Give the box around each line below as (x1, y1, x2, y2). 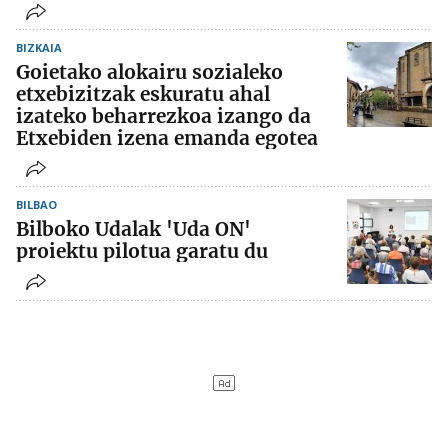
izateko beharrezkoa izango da (16, 104, 311, 129)
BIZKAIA (16, 40, 62, 56)
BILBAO (16, 197, 57, 213)
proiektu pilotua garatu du (16, 239, 268, 264)
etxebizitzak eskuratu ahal (16, 82, 270, 107)
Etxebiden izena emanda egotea (16, 126, 318, 151)
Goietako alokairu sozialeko (16, 60, 283, 85)
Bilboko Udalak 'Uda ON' (16, 217, 251, 242)
